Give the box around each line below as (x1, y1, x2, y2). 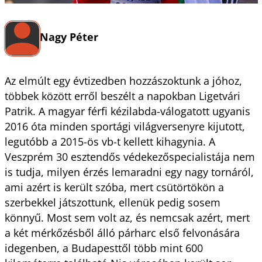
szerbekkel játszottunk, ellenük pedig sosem (4, 195, 220, 209)
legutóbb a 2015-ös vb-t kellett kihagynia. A (4, 134, 215, 149)
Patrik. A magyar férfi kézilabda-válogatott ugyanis (4, 104, 250, 118)
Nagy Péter (39, 30, 98, 44)
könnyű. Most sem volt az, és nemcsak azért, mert (4, 210, 250, 225)
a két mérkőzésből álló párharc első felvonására (4, 225, 240, 240)
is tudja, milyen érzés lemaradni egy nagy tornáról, (4, 164, 254, 179)
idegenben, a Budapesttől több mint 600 (4, 240, 203, 255)
